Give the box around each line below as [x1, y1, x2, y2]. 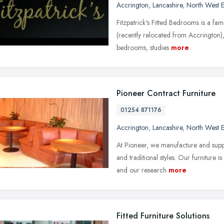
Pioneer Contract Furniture [116, 87, 215, 99]
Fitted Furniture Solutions [116, 209, 209, 221]
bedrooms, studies [116, 42, 169, 52]
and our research [116, 164, 166, 175]
